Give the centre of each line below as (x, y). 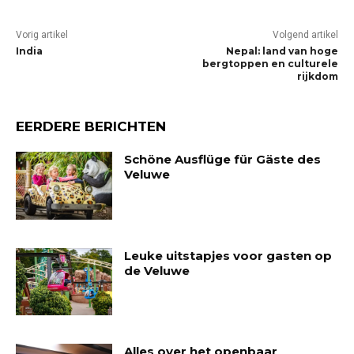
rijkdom (317, 77)
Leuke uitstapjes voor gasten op (228, 255)
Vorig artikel (42, 35)
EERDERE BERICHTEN (91, 127)
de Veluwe (157, 270)
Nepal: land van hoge (282, 51)
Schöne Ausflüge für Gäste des (223, 160)
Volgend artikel (305, 35)
